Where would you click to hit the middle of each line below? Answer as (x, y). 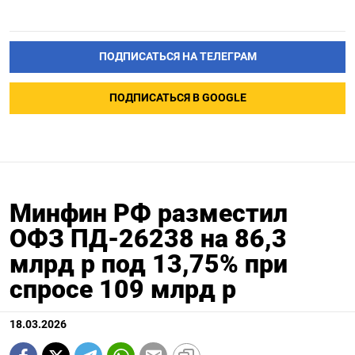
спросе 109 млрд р (123, 289)
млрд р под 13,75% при (149, 264)
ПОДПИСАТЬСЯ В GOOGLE (177, 98)
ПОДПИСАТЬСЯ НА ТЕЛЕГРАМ (177, 57)
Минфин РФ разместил (149, 213)
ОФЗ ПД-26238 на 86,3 (148, 239)
